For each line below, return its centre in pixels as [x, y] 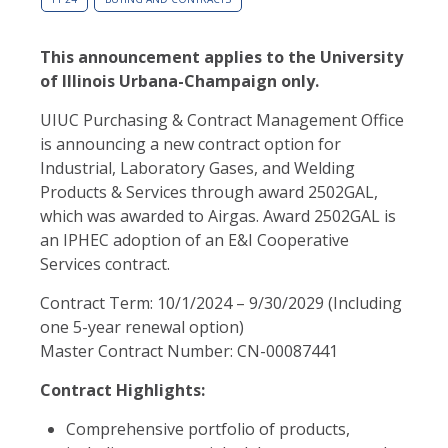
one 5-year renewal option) [142, 326]
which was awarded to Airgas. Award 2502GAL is [218, 215]
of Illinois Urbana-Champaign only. [181, 80]
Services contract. [107, 263]
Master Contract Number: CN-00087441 [189, 350]
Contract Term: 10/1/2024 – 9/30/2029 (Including [221, 302]
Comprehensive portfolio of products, [207, 428]
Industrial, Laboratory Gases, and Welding [197, 167]
